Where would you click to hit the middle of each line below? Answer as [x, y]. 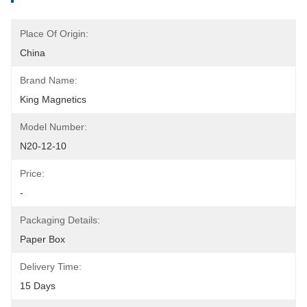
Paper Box [42, 239]
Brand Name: [49, 80]
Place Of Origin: [54, 34]
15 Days [38, 286]
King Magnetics [53, 99]
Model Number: [53, 127]
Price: [32, 173]
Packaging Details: [60, 220]
